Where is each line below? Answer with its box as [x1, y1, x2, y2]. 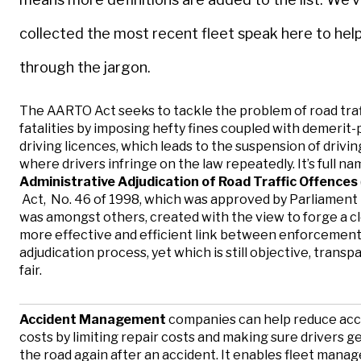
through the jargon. [19, 58, 151, 76]
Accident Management [19, 311, 168, 327]
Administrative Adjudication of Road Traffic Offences [19, 173, 358, 189]
